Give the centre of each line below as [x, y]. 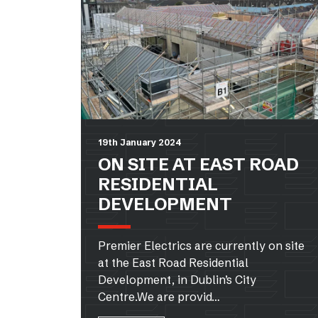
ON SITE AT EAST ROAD [198, 164]
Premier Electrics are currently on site [201, 245]
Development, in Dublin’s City [177, 279]
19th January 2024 [139, 142]
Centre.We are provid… [159, 296]
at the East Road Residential [173, 262]
